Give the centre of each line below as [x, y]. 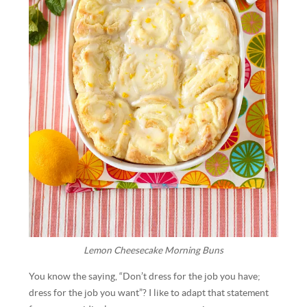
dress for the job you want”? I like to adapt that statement [149, 293]
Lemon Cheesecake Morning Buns [153, 251]
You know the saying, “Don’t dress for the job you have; [145, 276]
